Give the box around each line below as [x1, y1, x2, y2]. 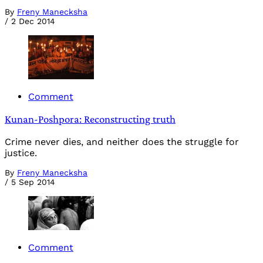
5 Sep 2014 [11, 177, 55, 187]
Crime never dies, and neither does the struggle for [5, 136, 239, 147]
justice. [5, 147, 37, 159]
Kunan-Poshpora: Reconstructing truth [5, 113, 176, 126]
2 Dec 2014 [11, 16, 55, 26]
